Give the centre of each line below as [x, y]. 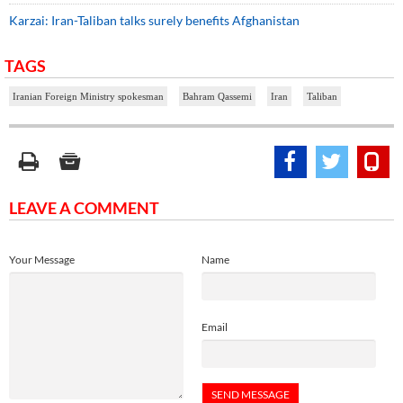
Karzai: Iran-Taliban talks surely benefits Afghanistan [154, 20]
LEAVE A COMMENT [84, 207]
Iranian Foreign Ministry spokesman [88, 96]
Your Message [42, 259]
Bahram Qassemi [217, 96]
